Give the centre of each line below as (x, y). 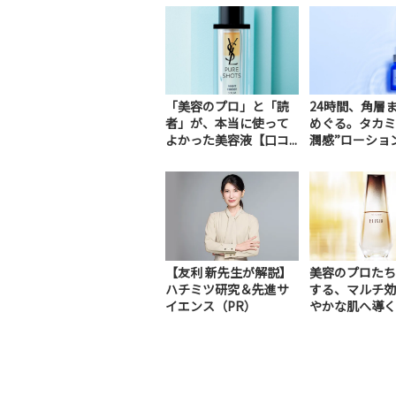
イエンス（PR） (211, 305)
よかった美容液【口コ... (231, 140)
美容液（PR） (348, 322)
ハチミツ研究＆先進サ (227, 289)
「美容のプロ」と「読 (227, 107)
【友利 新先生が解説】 (228, 272)
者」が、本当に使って (227, 123)
